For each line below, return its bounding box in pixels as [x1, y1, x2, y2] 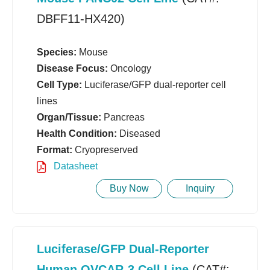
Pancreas [101, 112, 145, 123]
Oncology [108, 63, 151, 74]
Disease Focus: [37, 63, 108, 74]
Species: [37, 47, 77, 58]
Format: [37, 145, 72, 155]
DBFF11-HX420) [37, 12, 125, 26]
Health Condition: [37, 128, 117, 139]
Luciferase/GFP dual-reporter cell [82, 80, 226, 90]
